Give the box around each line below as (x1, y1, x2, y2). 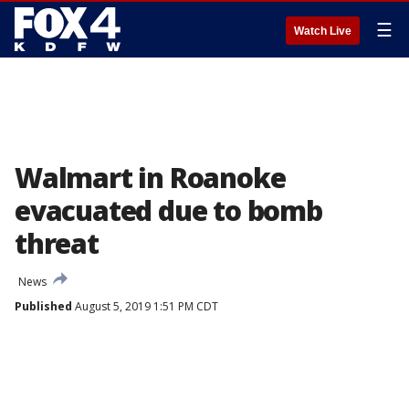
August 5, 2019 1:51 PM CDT (72, 299, 218, 314)
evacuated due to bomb (15, 192, 322, 229)
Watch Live (294, 25, 351, 37)
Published (15, 299, 72, 314)
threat (15, 225, 99, 262)
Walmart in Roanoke (15, 159, 286, 196)
